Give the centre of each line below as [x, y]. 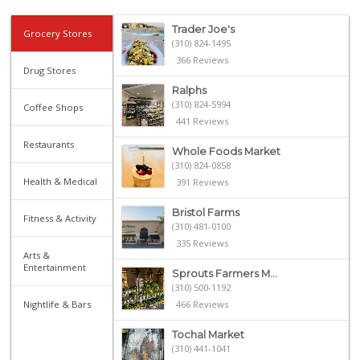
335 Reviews [202, 243]
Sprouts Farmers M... [224, 273]
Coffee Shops [53, 107]
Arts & [37, 255]
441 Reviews [202, 121]
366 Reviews [202, 59]
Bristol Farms [205, 212]
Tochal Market [208, 334]
